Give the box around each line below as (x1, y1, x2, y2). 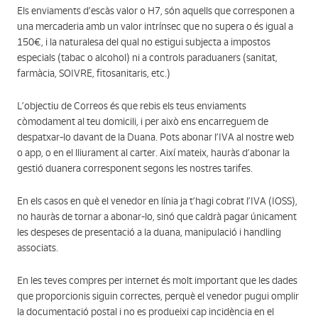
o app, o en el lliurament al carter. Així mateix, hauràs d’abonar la (17, 147, 290, 159)
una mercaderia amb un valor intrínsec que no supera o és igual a (17, 21, 295, 33)
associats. (17, 242, 58, 254)
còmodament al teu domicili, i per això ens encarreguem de (17, 116, 268, 128)
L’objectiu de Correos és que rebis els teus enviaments (17, 100, 246, 112)
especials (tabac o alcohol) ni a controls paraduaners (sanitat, (17, 52, 278, 64)
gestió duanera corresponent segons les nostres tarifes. (17, 163, 253, 175)
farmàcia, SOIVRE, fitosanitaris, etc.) (17, 67, 170, 79)
